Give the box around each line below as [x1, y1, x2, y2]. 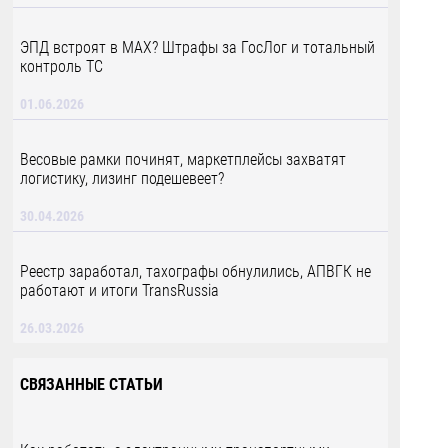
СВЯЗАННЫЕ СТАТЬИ [19, 375, 163, 394]
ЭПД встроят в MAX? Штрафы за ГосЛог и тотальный [19, 38, 375, 57]
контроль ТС [19, 57, 103, 76]
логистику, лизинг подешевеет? [19, 169, 224, 188]
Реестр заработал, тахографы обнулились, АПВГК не [19, 262, 371, 281]
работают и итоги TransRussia [19, 281, 219, 300]
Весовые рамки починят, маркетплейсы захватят [19, 150, 346, 169]
